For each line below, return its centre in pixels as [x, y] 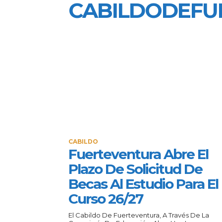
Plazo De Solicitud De [135, 169]
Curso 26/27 [106, 198]
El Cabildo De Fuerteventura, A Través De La [139, 215]
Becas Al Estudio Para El [143, 184]
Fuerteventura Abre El [138, 154]
